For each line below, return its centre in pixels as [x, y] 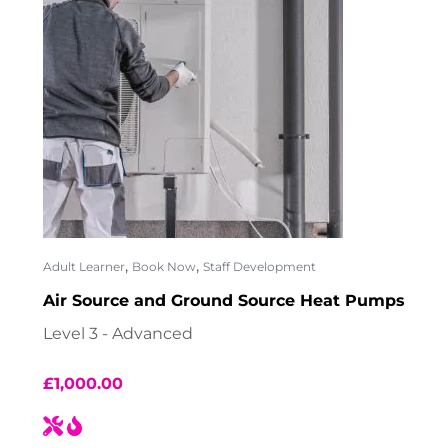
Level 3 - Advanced [118, 333]
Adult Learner [84, 267]
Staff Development [259, 267]
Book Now [164, 267]
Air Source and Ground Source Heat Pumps [224, 301]
